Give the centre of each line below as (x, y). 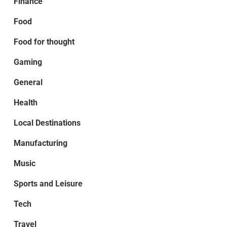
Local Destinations (47, 123)
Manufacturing (40, 143)
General (28, 82)
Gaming (28, 62)
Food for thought (44, 42)
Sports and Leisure (48, 183)
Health (25, 102)
